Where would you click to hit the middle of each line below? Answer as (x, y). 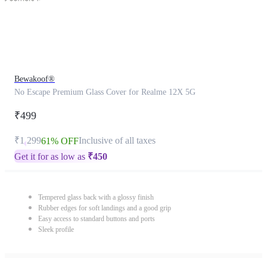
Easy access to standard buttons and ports (97, 219)
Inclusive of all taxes (117, 140)
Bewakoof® (35, 79)
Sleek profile (56, 229)
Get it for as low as (51, 156)
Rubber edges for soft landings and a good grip (105, 208)
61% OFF (60, 141)
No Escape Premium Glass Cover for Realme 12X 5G (105, 92)
